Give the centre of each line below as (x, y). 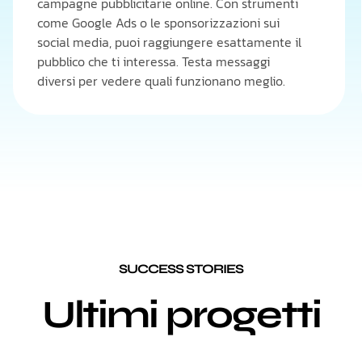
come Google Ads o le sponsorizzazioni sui (158, 23)
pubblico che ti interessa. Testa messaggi (153, 61)
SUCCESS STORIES (181, 269)
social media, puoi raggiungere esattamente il (169, 42)
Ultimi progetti (181, 315)
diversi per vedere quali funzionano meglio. (161, 81)
